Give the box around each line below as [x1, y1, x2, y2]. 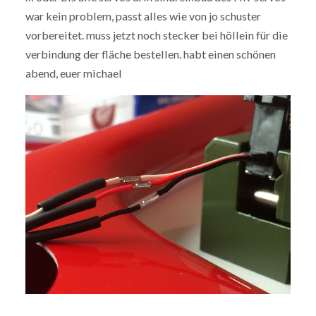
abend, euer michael [25, 66, 122, 80]
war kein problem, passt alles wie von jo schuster [25, 9, 261, 23]
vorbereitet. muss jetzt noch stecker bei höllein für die [25, 28, 288, 42]
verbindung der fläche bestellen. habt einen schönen [25, 47, 276, 61]
